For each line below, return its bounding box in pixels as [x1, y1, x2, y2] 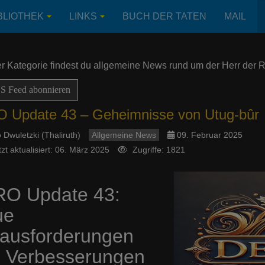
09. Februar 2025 [176, 130, 243, 140]
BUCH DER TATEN [122, 11, 206, 21]
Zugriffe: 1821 [132, 145, 185, 154]
